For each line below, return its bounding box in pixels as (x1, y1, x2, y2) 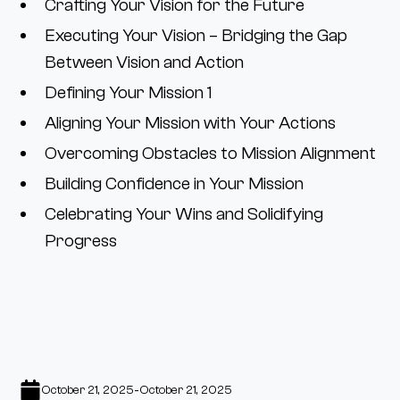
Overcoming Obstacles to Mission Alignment (45, 143, 377, 163)
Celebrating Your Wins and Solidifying (45, 204, 324, 224)
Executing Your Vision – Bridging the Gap (45, 25, 348, 46)
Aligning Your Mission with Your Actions (45, 112, 337, 133)
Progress (45, 230, 118, 251)
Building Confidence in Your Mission (45, 173, 304, 194)
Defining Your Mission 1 (45, 82, 212, 103)
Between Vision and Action (45, 52, 245, 72)
